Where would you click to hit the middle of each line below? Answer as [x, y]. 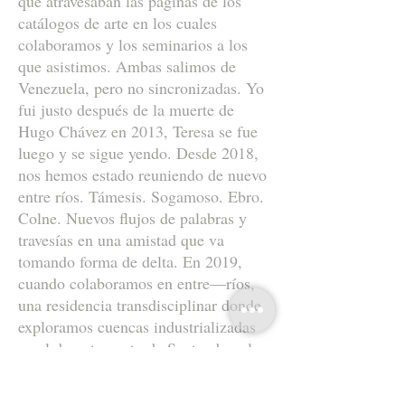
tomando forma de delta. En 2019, [130, 261]
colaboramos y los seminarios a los [133, 44]
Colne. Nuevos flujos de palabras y [132, 218]
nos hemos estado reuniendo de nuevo [142, 174]
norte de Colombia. [81, 370]
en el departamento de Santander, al [135, 348]
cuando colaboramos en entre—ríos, [137, 283]
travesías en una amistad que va [121, 240]
